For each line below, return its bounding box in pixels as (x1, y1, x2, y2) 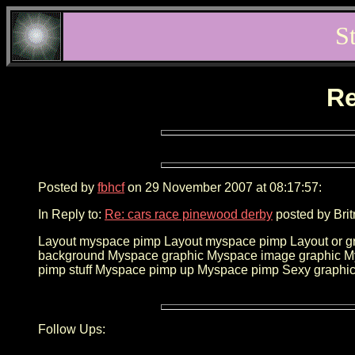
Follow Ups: (38, 322, 105, 336)
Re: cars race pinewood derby (105, 207, 273, 221)
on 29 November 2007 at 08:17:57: (124, 180, 322, 194)
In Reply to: (38, 207, 105, 221)
